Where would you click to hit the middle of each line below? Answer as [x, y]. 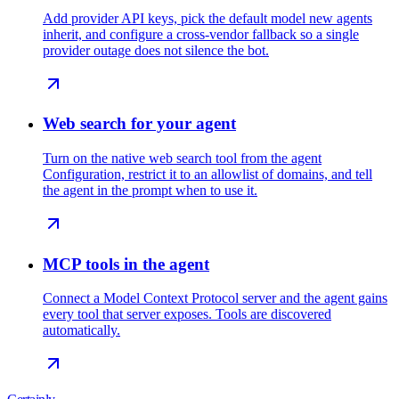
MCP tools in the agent [126, 264]
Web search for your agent [139, 124]
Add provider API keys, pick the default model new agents [208, 18]
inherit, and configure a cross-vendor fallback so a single [201, 34]
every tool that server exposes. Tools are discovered [187, 314]
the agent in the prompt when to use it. [150, 190]
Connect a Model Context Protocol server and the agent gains [215, 298]
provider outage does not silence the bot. [156, 50]
